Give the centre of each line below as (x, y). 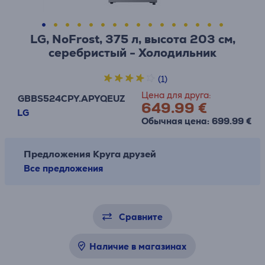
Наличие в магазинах (138, 246)
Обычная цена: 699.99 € (197, 121)
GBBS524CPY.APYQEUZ (71, 98)
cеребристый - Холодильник (132, 53)
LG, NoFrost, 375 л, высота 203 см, (132, 39)
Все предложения (63, 168)
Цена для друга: (176, 95)
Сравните (141, 217)
